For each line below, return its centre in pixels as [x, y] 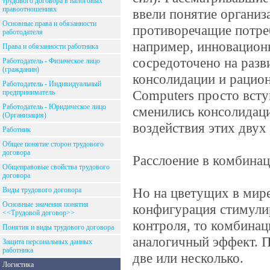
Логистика [18, 265]
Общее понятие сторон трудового [53, 144]
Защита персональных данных [47, 242]
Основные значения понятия [46, 204]
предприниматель [29, 92]
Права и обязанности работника [50, 46]
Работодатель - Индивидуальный [52, 84]
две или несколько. [188, 258]
